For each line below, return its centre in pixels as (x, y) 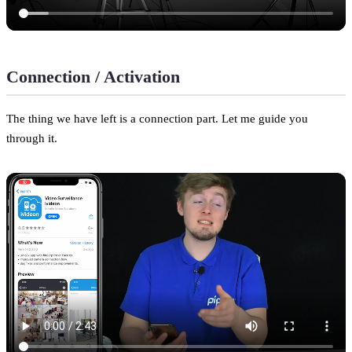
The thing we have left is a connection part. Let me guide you (157, 118)
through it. (32, 137)
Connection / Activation (93, 76)
